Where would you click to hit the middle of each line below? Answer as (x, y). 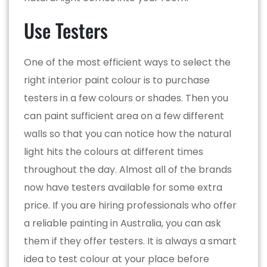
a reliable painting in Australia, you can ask (122, 223)
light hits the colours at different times (114, 151)
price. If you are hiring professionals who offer (130, 205)
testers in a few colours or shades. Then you (126, 98)
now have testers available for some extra (123, 187)
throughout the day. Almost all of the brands (128, 169)
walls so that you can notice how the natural (128, 133)
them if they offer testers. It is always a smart (130, 241)
